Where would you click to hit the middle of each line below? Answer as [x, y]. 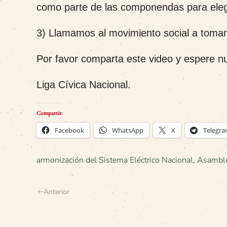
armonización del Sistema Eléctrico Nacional [115, 160]
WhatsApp [128, 130]
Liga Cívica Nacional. [84, 85]
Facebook [69, 130]
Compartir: [49, 113]
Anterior [56, 192]
